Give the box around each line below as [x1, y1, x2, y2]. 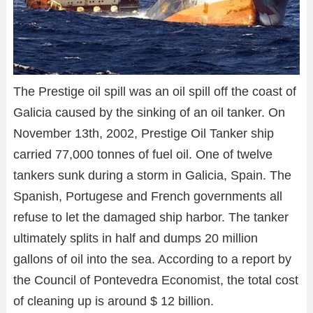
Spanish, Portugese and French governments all [13, 189, 282, 203]
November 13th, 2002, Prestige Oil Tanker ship [13, 126, 274, 140]
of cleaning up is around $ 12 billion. [13, 293, 214, 308]
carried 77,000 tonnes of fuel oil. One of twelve [13, 147, 272, 161]
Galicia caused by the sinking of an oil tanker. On [13, 105, 285, 119]
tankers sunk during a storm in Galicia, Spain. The [13, 168, 291, 182]
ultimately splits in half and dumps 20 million [13, 231, 258, 245]
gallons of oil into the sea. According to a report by [13, 252, 291, 266]
